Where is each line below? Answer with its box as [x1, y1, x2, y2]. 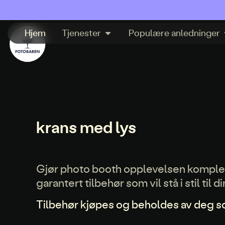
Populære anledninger [128, 27, 220, 39]
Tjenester [61, 27, 101, 39]
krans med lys [36, 117, 136, 138]
